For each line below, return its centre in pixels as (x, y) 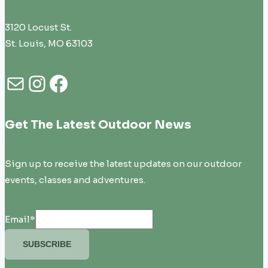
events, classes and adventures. (75, 180)
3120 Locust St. (38, 28)
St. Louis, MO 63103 (49, 44)
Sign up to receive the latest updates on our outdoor (123, 164)
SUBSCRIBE (47, 244)
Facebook (100, 83)
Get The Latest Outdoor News (98, 125)
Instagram (80, 83)
